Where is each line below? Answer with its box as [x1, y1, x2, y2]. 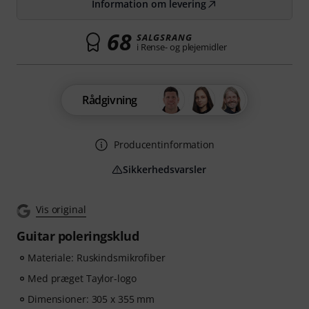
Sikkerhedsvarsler [122, 163, 206, 176]
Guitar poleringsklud [17, 228, 139, 244]
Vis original [36, 203, 86, 216]
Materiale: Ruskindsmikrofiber [28, 251, 166, 264]
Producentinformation [114, 138, 215, 151]
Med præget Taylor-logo [28, 272, 137, 285]
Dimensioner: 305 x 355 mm [28, 292, 155, 306]
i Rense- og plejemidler [136, 41, 227, 53]
